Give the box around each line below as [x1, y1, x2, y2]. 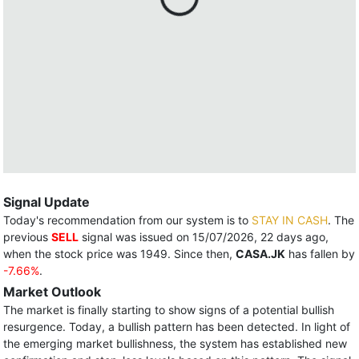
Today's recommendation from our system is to [3, 213, 252, 227]
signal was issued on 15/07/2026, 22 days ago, [79, 230, 329, 244]
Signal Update [3, 194, 90, 210]
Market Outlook [3, 284, 101, 300]
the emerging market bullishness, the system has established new [3, 337, 347, 350]
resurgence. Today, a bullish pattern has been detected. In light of [3, 320, 350, 333]
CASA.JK [236, 247, 285, 260]
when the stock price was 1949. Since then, [3, 247, 236, 260]
